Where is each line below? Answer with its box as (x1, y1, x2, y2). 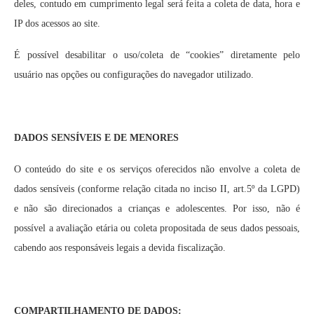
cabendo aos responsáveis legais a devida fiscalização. (14, 243, 226, 253)
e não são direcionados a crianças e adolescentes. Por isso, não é (14, 203, 300, 214)
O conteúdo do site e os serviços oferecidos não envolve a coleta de (14, 164, 300, 175)
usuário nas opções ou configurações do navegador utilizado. (14, 69, 254, 80)
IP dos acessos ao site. (14, 18, 100, 29)
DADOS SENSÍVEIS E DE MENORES (14, 132, 179, 143)
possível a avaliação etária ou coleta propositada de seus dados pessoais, (14, 223, 300, 233)
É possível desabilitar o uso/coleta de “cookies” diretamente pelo (14, 50, 300, 60)
